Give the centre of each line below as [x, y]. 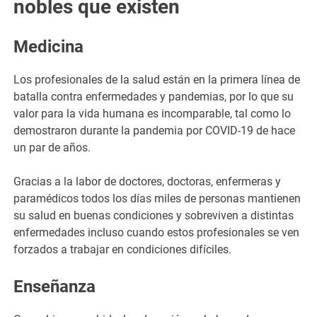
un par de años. [54, 147]
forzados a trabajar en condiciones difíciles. [124, 249]
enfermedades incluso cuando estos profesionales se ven [157, 232]
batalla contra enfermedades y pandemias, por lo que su [154, 96]
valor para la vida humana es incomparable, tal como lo [152, 113]
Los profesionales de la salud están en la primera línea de [157, 79]
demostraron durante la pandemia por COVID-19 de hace [155, 130]
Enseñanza [55, 286]
